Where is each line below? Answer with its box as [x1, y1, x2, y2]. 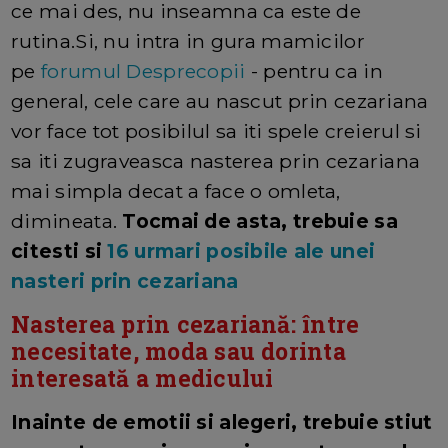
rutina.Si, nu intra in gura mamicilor [11, 29, 365, 54]
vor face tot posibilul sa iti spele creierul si [11, 119, 422, 144]
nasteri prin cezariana [11, 269, 239, 294]
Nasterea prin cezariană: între [11, 309, 360, 340]
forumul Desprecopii [41, 59, 246, 84]
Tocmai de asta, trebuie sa [117, 209, 398, 234]
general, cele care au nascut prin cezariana [11, 89, 429, 114]
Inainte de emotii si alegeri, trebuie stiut [11, 410, 433, 435]
